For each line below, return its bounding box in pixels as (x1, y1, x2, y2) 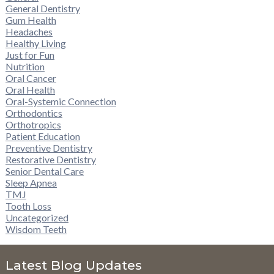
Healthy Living (5, 37, 66, 50)
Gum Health (5, 14, 56, 26)
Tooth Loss (5, 200, 51, 212)
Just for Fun (5, 49, 54, 61)
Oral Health (5, 84, 55, 96)
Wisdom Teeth (5, 223, 67, 235)
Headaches (5, 26, 53, 38)
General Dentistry (5, 2, 80, 15)
